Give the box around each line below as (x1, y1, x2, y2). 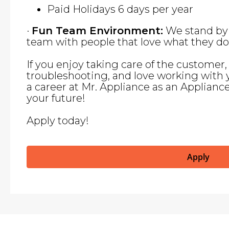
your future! (27, 92, 85, 104)
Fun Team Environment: (32, 25, 163, 37)
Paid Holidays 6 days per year (47, 3, 193, 15)
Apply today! (27, 114, 89, 127)
